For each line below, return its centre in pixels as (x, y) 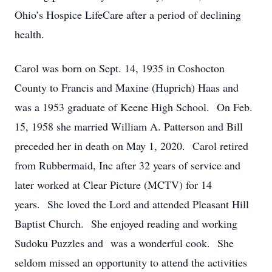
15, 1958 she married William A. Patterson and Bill (129, 126)
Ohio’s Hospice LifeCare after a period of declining (128, 15)
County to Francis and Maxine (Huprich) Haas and (127, 87)
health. (29, 34)
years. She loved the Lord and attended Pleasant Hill (132, 204)
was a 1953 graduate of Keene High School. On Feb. (134, 107)
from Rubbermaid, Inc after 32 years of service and (127, 165)
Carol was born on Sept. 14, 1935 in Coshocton (120, 68)
